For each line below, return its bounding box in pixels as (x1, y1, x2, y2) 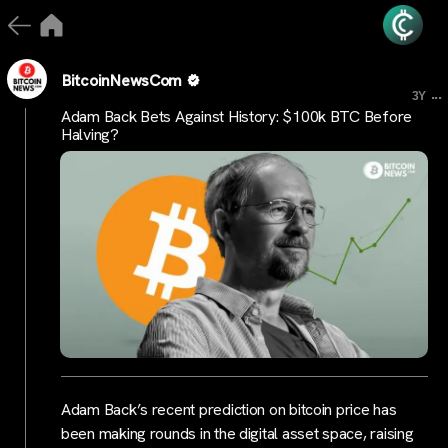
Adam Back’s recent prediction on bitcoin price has (61, 398, 397, 420)
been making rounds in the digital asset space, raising (61, 422, 414, 444)
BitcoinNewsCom (62, 69, 183, 91)
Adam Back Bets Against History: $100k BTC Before (61, 106, 413, 127)
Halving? (61, 124, 119, 145)
